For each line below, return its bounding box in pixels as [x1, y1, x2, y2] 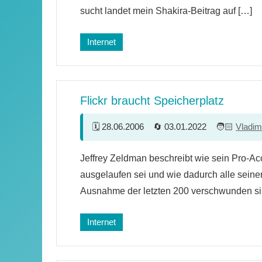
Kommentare [92, 159, 142, 170]
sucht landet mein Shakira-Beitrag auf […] [80, 5, 252, 16]
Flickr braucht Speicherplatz [80, 94, 224, 107]
